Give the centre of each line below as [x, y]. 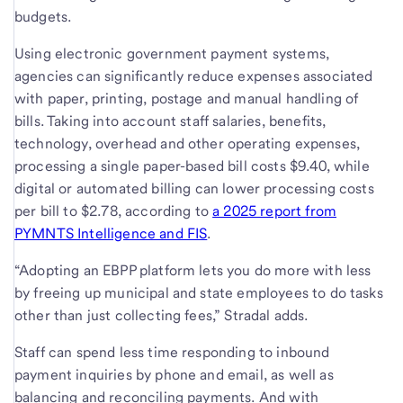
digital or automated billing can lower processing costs [194, 188]
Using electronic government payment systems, [172, 53]
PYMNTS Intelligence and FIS [111, 233]
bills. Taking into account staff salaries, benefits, [170, 121]
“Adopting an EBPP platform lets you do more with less [193, 270]
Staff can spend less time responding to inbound [172, 352]
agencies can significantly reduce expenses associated [194, 76]
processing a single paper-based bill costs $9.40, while [192, 166]
